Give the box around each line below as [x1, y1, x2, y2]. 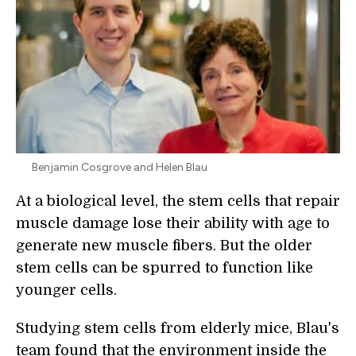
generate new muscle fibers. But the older [16, 238, 312, 254]
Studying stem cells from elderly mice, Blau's [16, 320, 339, 337]
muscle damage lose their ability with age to [16, 215, 330, 232]
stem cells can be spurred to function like [16, 260, 313, 277]
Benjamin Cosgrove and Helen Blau [32, 161, 207, 175]
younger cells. [16, 282, 117, 299]
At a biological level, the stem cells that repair [16, 193, 340, 210]
